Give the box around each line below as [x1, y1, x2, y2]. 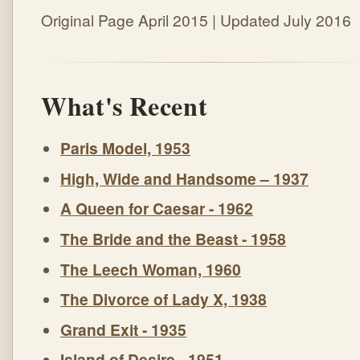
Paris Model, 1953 [60, 137, 190, 160]
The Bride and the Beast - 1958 [60, 227, 286, 250]
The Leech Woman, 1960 [60, 257, 241, 280]
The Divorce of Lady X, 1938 [60, 288, 267, 311]
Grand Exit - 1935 [60, 317, 186, 341]
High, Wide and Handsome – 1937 [60, 166, 309, 190]
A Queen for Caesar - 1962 [60, 197, 253, 220]
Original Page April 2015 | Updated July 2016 [41, 8, 351, 31]
